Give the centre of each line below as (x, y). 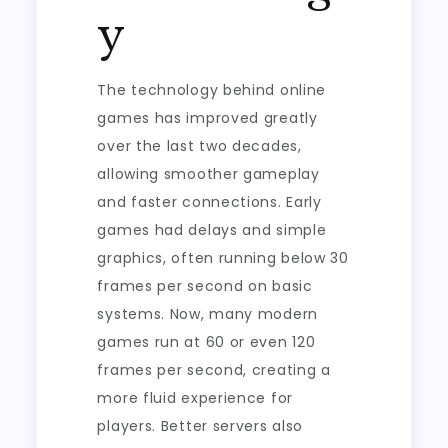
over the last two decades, (199, 146)
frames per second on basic (205, 286)
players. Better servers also (200, 426)
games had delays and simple (212, 230)
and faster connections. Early (209, 202)
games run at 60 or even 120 (206, 342)
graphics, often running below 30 (223, 258)
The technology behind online (212, 90)
